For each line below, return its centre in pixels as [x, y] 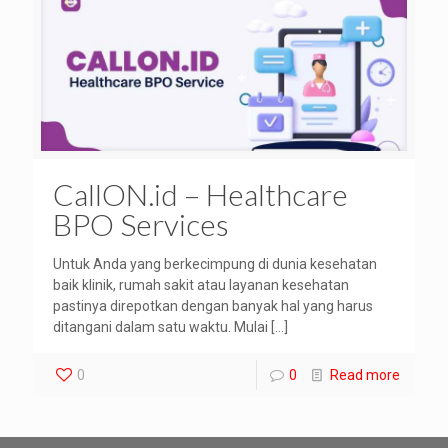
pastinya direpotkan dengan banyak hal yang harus [213, 305]
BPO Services [141, 223]
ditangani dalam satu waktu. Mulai [160, 326]
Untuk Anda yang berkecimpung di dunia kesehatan [215, 263]
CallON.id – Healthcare [200, 193]
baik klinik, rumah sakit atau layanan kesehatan [201, 284]
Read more [365, 374]
